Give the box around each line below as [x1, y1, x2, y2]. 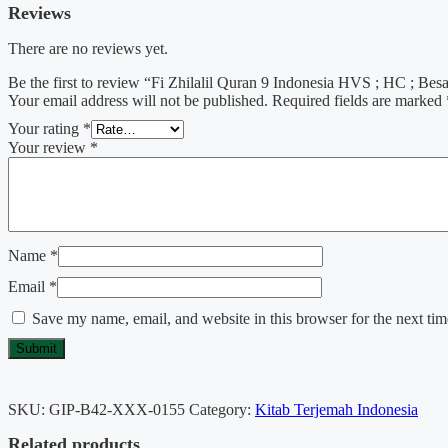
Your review [8, 139, 90, 157]
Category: [189, 401, 255, 419]
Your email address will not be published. [8, 92, 268, 110]
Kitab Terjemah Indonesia [255, 401, 418, 419]
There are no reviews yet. [8, 40, 168, 58]
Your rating [8, 120, 83, 138]
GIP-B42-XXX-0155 [49, 401, 185, 419]
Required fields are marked [272, 92, 446, 110]
